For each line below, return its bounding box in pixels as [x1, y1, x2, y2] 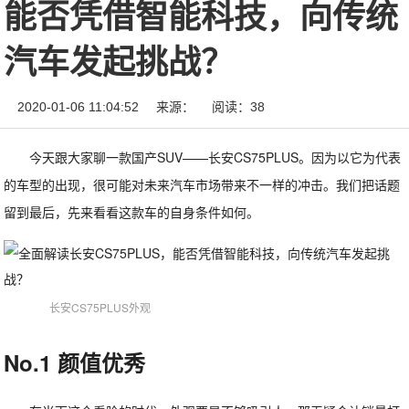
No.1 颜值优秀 [4, 347, 146, 378]
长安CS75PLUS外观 [49, 299, 152, 315]
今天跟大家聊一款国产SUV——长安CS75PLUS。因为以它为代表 [29, 148, 402, 166]
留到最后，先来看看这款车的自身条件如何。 [4, 203, 260, 221]
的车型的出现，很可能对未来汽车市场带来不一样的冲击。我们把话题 [4, 175, 401, 194]
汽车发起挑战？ [4, 44, 235, 81]
